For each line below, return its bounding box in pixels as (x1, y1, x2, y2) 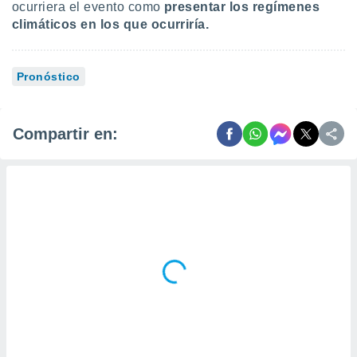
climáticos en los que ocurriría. (12, 18, 210, 31)
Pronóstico (17, 70, 80, 83)
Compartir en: (13, 124, 118, 143)
